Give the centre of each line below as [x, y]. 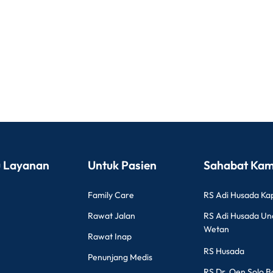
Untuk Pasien [122, 165]
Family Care [111, 195]
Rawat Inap [110, 236]
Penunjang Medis [120, 257]
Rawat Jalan [112, 216]
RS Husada [224, 251]
